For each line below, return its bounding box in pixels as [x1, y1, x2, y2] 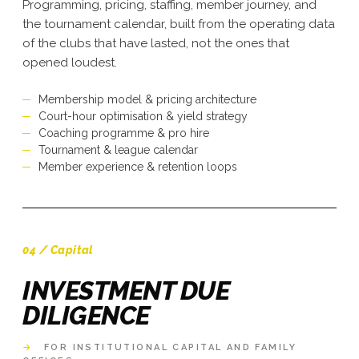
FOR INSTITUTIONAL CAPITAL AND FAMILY [39, 341, 296, 353]
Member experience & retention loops [38, 159, 237, 173]
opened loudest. [22, 54, 117, 70]
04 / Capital [22, 243, 94, 256]
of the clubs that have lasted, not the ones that [22, 35, 289, 50]
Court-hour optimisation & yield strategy [38, 109, 248, 123]
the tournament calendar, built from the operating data [22, 16, 335, 31]
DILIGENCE [22, 300, 150, 330]
